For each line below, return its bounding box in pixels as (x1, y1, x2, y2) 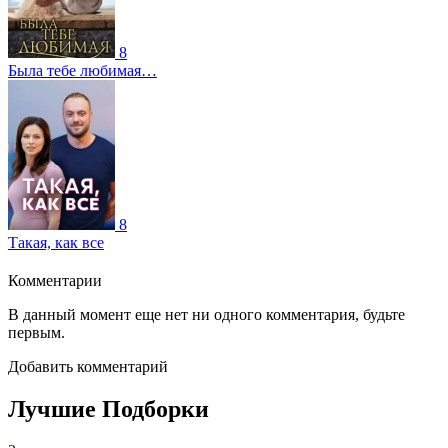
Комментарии (8, 271, 102, 289)
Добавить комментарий (8, 357, 168, 375)
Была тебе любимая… (8, 61, 157, 79)
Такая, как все (8, 233, 104, 251)
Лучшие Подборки (8, 395, 209, 422)
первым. (8, 323, 65, 341)
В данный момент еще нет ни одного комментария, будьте (8, 305, 405, 323)
